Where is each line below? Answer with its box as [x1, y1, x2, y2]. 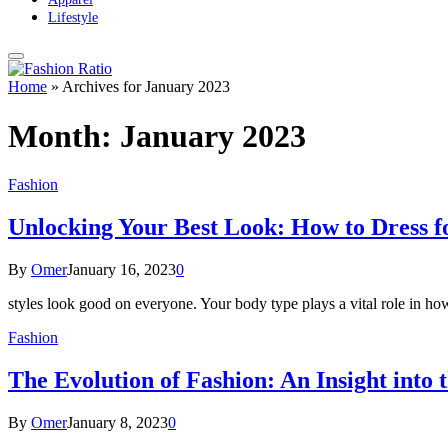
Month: [8, 117, 120, 154]
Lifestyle [48, 10, 98, 26]
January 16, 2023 [67, 261, 176, 279]
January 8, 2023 [67, 413, 168, 431]
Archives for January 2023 [62, 78, 230, 96]
